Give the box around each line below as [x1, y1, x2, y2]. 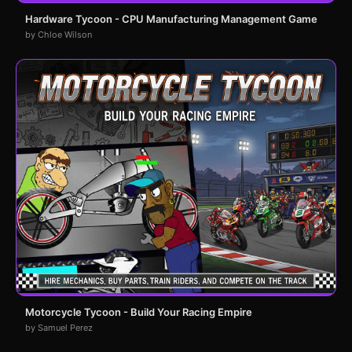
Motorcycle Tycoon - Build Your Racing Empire [25, 305, 252, 318]
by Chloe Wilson [25, 29, 92, 41]
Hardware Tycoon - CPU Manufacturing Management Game [25, 13, 317, 26]
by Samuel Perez [25, 321, 93, 333]
